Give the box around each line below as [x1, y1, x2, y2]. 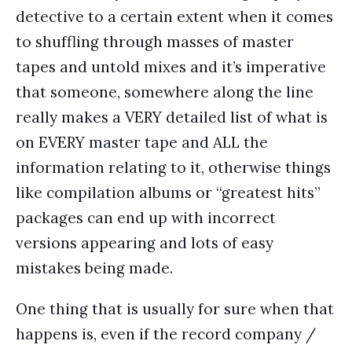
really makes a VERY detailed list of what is [16, 108, 328, 126]
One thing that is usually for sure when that [16, 299, 334, 318]
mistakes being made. [16, 258, 173, 277]
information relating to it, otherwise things [16, 158, 331, 177]
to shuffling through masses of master [16, 32, 294, 51]
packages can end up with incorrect [16, 208, 276, 227]
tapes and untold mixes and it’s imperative [16, 57, 326, 76]
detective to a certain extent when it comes [16, 7, 333, 26]
